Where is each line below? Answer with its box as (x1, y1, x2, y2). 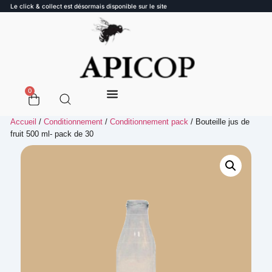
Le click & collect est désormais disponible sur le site (10, 2, 167, 10)
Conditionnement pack (110, 117, 188, 126)
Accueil (10, 117, 36, 126)
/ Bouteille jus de (188, 117, 250, 126)
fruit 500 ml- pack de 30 (10, 129, 93, 138)
